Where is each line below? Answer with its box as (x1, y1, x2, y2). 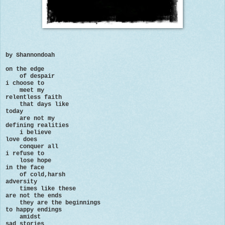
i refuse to (6, 150, 44, 157)
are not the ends (6, 192, 62, 199)
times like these (6, 185, 76, 192)
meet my (6, 86, 44, 94)
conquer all (6, 143, 58, 150)
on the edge (6, 65, 48, 73)
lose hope (6, 157, 51, 164)
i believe (6, 129, 51, 136)
